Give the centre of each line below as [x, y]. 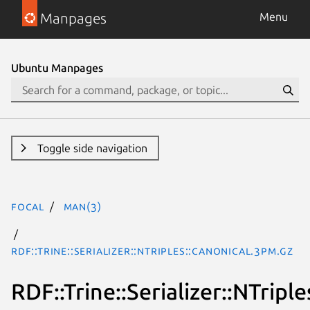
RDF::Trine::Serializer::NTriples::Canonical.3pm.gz [152, 250]
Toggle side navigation [92, 148]
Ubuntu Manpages [57, 68]
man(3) [82, 206]
